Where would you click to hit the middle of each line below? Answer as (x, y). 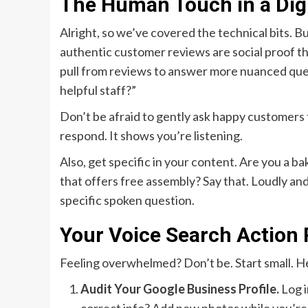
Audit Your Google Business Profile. (180, 289)
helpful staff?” (98, 90)
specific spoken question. (127, 200)
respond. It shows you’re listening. (151, 136)
